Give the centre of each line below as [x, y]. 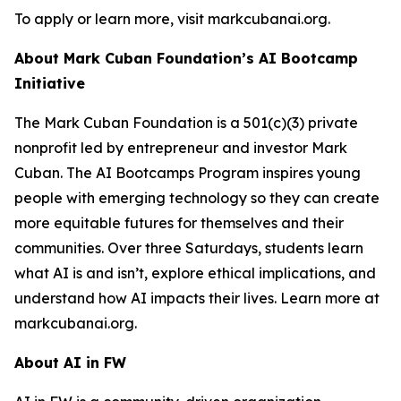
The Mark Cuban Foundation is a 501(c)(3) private [186, 123]
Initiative [50, 83]
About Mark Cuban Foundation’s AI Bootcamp [186, 58]
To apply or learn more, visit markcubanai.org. [172, 19]
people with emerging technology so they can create [197, 198]
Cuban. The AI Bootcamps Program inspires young [188, 173]
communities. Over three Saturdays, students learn [189, 248]
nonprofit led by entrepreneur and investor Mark [181, 148]
